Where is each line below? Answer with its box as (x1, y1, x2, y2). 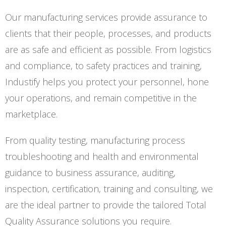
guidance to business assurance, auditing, (5, 166, 176, 179)
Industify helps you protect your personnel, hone (5, 76, 209, 88)
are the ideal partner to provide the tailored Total (5, 199, 206, 211)
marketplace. (5, 108, 58, 120)
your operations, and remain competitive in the (5, 92, 197, 104)
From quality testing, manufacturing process (5, 134, 185, 146)
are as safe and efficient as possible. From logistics (5, 43, 211, 55)
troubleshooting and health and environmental (5, 150, 199, 162)
